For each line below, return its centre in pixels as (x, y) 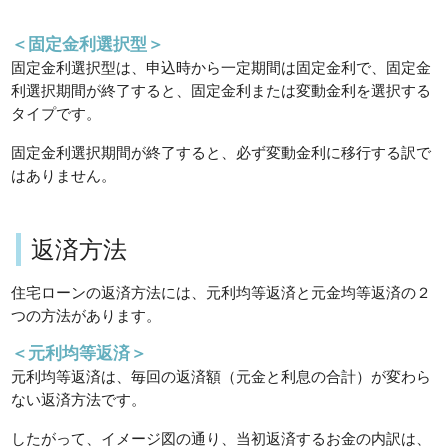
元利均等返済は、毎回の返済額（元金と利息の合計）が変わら (221, 377)
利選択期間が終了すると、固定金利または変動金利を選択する (221, 91)
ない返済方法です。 (79, 400)
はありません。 (64, 175)
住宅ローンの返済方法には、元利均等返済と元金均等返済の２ (221, 293)
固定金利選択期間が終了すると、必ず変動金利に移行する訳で (221, 152)
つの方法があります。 (86, 316)
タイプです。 (56, 114)
